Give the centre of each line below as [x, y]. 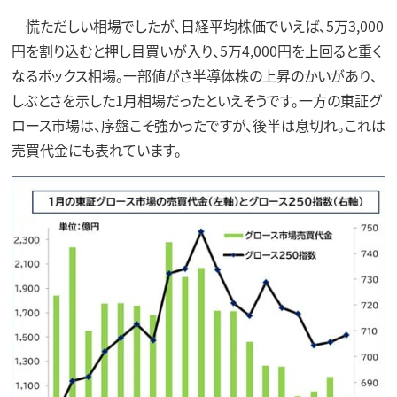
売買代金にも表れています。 [96, 149]
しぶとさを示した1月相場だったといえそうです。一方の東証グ [196, 100]
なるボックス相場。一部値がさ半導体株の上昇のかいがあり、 [194, 75]
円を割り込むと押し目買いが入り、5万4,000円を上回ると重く [196, 50]
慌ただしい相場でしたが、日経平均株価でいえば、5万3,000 [197, 25]
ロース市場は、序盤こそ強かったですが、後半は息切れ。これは [198, 125]
